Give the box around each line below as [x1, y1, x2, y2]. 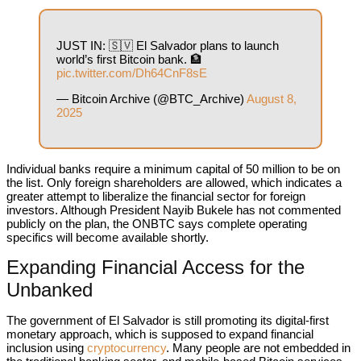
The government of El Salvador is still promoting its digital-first [6, 313, 329, 327]
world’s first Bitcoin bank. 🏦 [56, 52, 202, 66]
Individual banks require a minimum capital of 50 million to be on [6, 162, 340, 176]
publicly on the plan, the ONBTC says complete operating [6, 217, 307, 230]
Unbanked [6, 279, 93, 301]
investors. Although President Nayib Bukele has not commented [6, 203, 341, 217]
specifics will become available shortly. [6, 230, 209, 244]
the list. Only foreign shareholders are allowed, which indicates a [6, 176, 342, 189]
